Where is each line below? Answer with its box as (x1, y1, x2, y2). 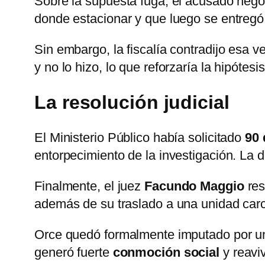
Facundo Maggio (144, 178, 244, 193)
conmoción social (112, 244, 220, 260)
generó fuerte (34, 244, 113, 260)
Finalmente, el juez (34, 178, 144, 193)
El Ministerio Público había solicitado (34, 130, 245, 145)
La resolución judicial (34, 92, 230, 114)
